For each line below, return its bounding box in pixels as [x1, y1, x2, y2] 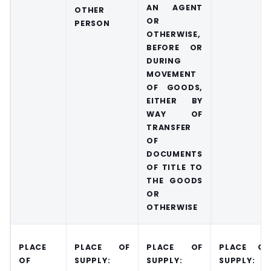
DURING [146, 55, 181, 66]
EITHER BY [146, 95, 203, 106]
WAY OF [146, 108, 203, 119]
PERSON [74, 18, 110, 29]
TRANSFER [146, 122, 191, 132]
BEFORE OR [146, 42, 203, 53]
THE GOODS [146, 175, 203, 186]
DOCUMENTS [146, 148, 203, 159]
